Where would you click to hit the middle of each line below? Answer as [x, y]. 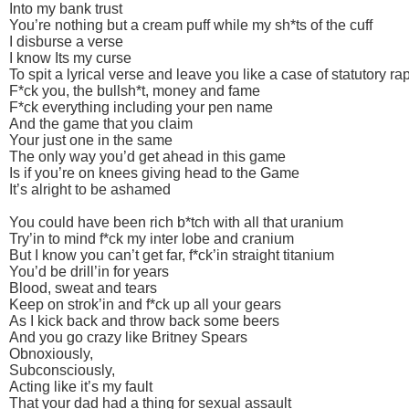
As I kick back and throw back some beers [144, 320]
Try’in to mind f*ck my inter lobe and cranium [152, 238]
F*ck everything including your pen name [141, 107]
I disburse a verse [66, 41]
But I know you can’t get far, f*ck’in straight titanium [172, 255]
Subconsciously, [62, 370]
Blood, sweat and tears [83, 288]
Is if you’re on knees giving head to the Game [154, 173]
